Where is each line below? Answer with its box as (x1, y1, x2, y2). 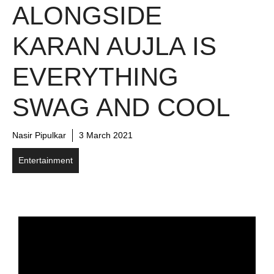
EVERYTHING (12, 62, 179, 91)
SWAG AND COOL (12, 93, 230, 122)
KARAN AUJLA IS (12, 32, 217, 61)
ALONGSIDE (12, 1, 162, 30)
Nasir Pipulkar (12, 130, 66, 140)
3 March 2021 (79, 130, 133, 140)
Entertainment (18, 155, 73, 165)
